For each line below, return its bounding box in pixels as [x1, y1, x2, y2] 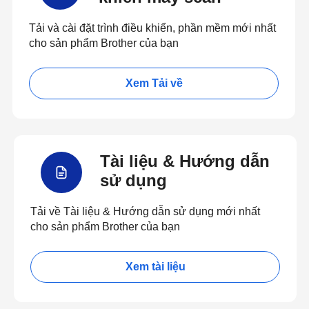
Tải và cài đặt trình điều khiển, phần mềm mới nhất [29, 22, 276, 34]
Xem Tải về [125, 77, 183, 89]
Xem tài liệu [125, 261, 186, 272]
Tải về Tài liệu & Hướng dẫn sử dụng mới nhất [30, 206, 260, 217]
